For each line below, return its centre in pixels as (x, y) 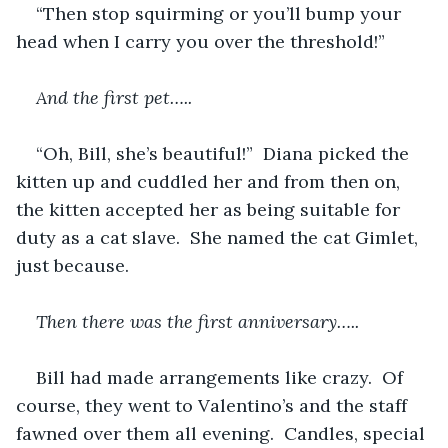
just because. (72, 265)
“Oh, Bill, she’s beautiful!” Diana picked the (225, 153)
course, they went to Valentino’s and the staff (214, 405)
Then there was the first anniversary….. (197, 321)
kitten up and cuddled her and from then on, (210, 181)
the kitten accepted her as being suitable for (210, 209)
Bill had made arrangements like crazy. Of (222, 377)
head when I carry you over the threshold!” (200, 41)
